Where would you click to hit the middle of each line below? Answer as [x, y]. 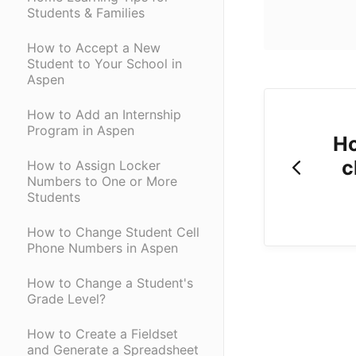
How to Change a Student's [110, 283]
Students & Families [86, 13]
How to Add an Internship [104, 115]
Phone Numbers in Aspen [103, 248]
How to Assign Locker [94, 166]
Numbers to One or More [102, 182]
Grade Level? [66, 299]
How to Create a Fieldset [103, 334]
